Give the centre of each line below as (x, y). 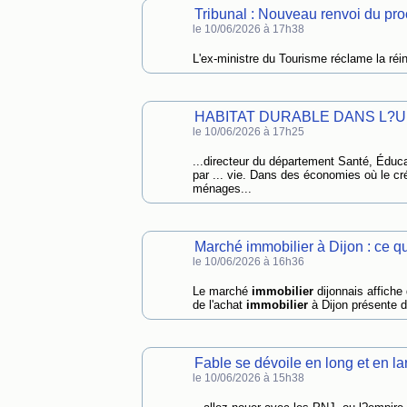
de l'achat (219, 305)
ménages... (222, 189)
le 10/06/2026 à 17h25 (248, 132)
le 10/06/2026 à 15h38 (248, 378)
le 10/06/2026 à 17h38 (248, 29)
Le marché (222, 291)
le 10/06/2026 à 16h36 (248, 262)
